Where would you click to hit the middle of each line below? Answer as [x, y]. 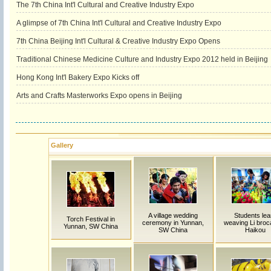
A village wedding [173, 215]
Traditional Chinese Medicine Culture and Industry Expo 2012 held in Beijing [142, 59]
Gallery [62, 145]
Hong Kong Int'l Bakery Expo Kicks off [77, 77]
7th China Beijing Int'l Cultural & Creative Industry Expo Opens [118, 41]
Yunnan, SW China [91, 226]
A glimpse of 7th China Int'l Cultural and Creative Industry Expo [119, 23]
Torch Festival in [91, 219]
